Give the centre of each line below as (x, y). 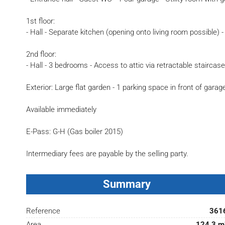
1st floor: (40, 21)
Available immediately (61, 110)
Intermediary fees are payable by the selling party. (107, 154)
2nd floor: (41, 54)
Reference (43, 211)
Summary (127, 184)
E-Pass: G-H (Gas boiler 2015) (75, 132)
